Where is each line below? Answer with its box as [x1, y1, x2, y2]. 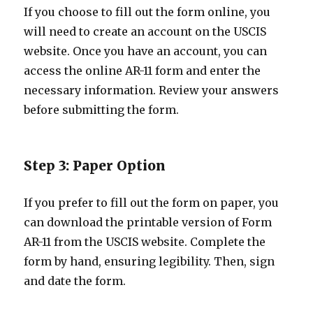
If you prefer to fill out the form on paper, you [24, 196, 279, 210]
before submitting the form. [24, 103, 180, 117]
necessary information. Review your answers [24, 83, 279, 97]
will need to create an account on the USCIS [24, 24, 267, 38]
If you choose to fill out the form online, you [24, 5, 271, 19]
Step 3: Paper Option [24, 157, 166, 174]
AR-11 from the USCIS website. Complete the [24, 235, 266, 249]
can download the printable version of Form [24, 215, 272, 229]
